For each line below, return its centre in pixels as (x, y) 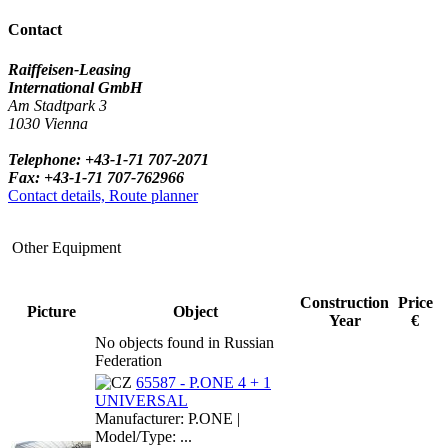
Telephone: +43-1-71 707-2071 (108, 159)
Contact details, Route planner (103, 195)
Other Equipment (66, 247)
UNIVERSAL (141, 400)
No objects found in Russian (184, 342)
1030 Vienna (48, 123)
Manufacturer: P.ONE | (167, 418)
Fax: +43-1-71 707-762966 (96, 177)
